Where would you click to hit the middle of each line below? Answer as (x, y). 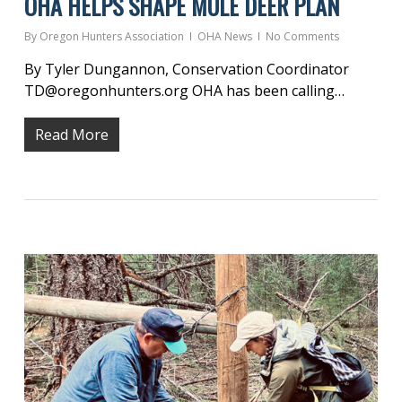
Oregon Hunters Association (111, 37)
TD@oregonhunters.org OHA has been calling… (184, 91)
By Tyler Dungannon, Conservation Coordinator (186, 70)
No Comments (302, 37)
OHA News (224, 37)
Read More (71, 135)
